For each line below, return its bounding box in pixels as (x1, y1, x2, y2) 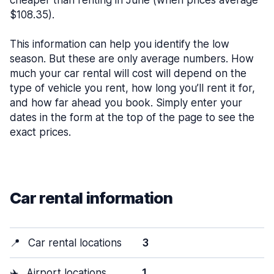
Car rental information (10, 188, 173, 207)
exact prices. (10, 126, 71, 138)
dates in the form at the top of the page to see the (10, 111, 254, 124)
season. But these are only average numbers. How (10, 53, 254, 65)
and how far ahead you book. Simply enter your (10, 97, 242, 109)
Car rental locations (25, 237, 122, 249)
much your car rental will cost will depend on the (10, 67, 246, 80)
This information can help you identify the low (10, 38, 229, 50)
